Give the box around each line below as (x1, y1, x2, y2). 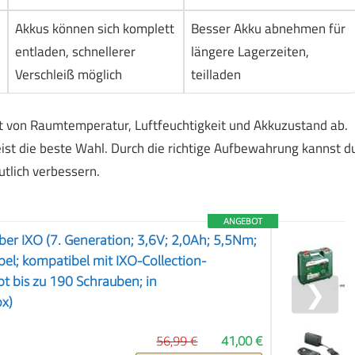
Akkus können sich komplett (14, 18, 174, 40)
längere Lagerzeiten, (190, 41, 309, 63)
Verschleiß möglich (14, 64, 122, 86)
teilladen (190, 64, 241, 86)
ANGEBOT (223, 215, 263, 226)
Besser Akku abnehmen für (190, 18, 345, 40)
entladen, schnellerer (14, 41, 136, 63)
